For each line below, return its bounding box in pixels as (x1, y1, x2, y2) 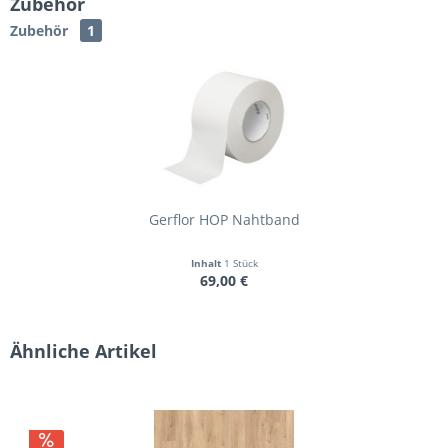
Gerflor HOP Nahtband (148, 209, 300, 229)
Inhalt (190, 255, 224, 270)
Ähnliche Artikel (10, 338, 157, 363)
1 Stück (223, 255, 258, 270)
